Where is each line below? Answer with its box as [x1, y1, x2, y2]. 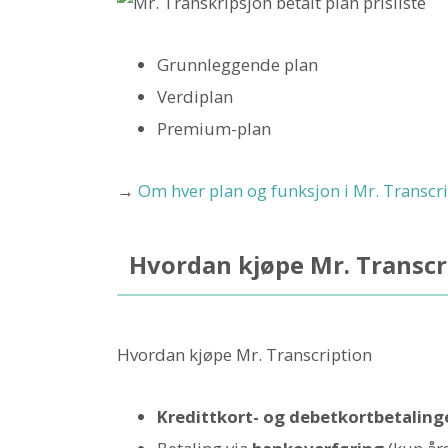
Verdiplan [157, 84, 233, 108]
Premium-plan [157, 116, 271, 140]
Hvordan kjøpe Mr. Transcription [117, 342, 372, 366]
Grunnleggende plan [157, 52, 318, 76]
